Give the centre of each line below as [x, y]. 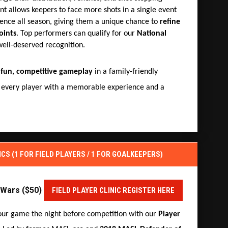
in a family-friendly [125, 72]
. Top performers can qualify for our [77, 33]
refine [170, 22]
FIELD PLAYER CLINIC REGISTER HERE [113, 190]
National [152, 33]
